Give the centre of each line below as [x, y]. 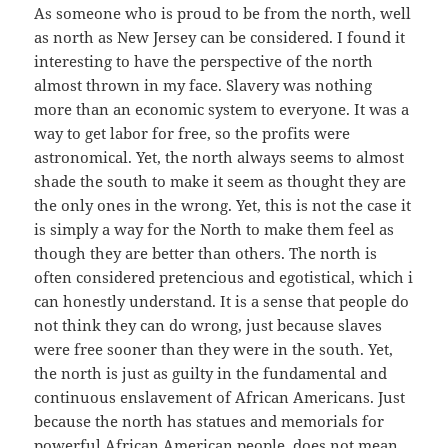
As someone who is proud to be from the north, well [223, 12]
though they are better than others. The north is [206, 252]
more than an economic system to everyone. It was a [222, 108]
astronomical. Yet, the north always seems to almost [219, 156]
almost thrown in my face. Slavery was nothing [203, 84]
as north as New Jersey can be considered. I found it [220, 36]
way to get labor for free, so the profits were [192, 132]
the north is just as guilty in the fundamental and [211, 372]
